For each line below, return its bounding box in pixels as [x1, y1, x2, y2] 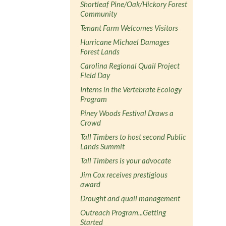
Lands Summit [80, 141, 125, 151]
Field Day [80, 70, 110, 80]
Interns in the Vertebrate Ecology [80, 84, 182, 94]
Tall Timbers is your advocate [80, 155, 172, 165]
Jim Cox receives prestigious [80, 169, 168, 179]
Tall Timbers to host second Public [80, 132, 187, 141]
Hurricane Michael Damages [80, 37, 170, 46]
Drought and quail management [80, 193, 181, 203]
